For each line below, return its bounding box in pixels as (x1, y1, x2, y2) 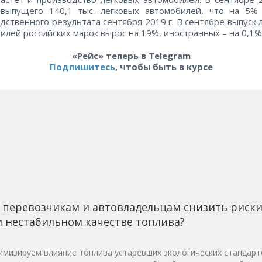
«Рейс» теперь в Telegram (71, 50, 191, 62)
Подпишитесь (49, 61, 115, 73)
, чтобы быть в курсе (115, 61, 213, 73)
